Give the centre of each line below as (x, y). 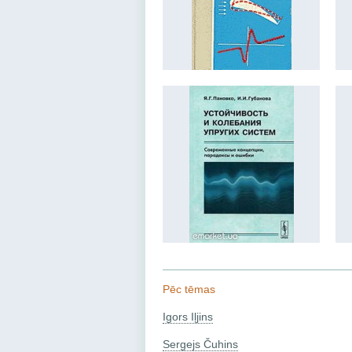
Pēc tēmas (189, 289)
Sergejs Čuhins (200, 344)
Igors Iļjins (188, 316)
